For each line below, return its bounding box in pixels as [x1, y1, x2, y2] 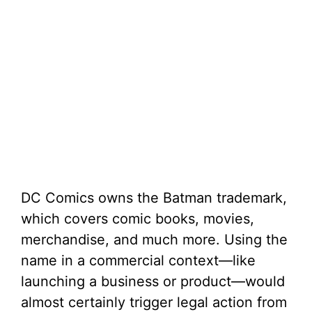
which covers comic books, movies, [21, 210, 254, 228]
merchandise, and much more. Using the [21, 231, 288, 249]
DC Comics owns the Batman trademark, [21, 189, 287, 207]
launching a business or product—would [21, 273, 285, 290]
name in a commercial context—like [21, 252, 256, 270]
